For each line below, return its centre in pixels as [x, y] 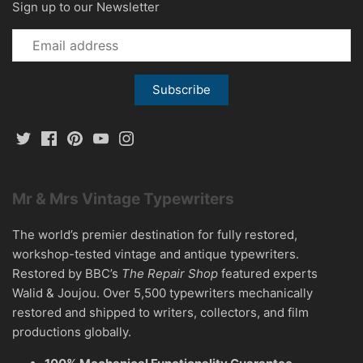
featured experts [268, 274]
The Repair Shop [170, 274]
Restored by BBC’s [67, 274]
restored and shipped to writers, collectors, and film [160, 313]
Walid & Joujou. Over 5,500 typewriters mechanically [162, 293]
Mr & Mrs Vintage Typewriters [123, 199]
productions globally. [72, 332]
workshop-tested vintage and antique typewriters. [156, 254]
